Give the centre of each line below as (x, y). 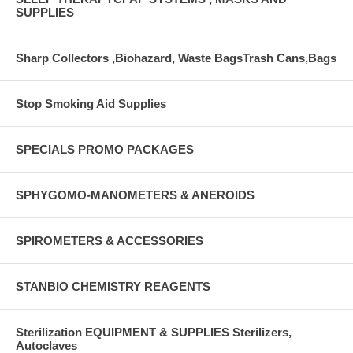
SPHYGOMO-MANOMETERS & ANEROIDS (135, 195)
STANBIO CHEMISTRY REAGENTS (113, 286)
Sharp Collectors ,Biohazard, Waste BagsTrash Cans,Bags (176, 58)
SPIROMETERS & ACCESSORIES (110, 240)
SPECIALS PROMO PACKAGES (105, 149)
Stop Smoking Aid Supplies (91, 103)
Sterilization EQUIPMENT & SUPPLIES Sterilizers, (154, 332)
